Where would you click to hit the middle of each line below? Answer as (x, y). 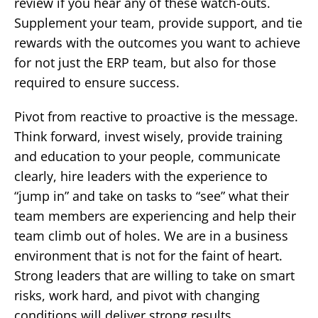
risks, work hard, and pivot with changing (137, 295)
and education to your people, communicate (147, 156)
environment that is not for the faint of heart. (148, 255)
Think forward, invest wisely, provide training (148, 136)
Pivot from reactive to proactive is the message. (156, 116)
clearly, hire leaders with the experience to (141, 176)
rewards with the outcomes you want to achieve (157, 42)
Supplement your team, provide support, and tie (158, 22)
